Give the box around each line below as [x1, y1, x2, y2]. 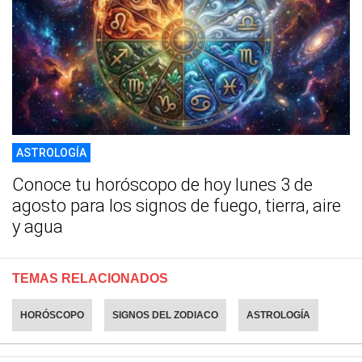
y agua [12, 216, 63, 237]
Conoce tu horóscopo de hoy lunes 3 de [12, 174, 313, 195]
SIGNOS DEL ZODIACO [112, 309, 218, 321]
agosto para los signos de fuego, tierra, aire [12, 195, 341, 216]
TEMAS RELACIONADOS [12, 271, 168, 285]
